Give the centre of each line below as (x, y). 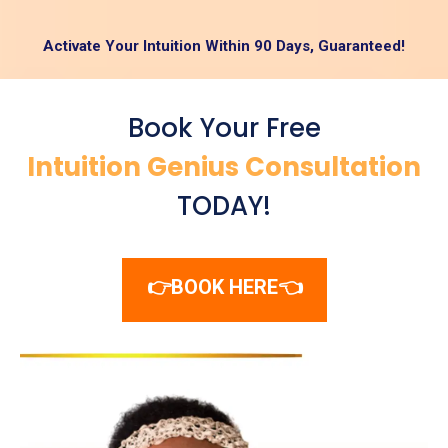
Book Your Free (224, 128)
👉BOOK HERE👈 (224, 287)
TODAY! (224, 206)
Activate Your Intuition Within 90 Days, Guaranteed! (224, 46)
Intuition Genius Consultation (224, 167)
